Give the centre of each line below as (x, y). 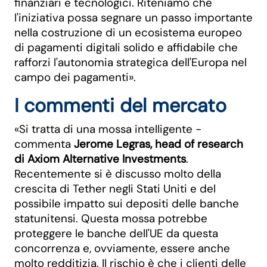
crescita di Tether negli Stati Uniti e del (115, 189)
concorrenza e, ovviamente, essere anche (122, 248)
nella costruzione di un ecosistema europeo (128, 32)
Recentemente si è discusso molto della (118, 174)
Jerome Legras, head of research (159, 144)
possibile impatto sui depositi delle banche (127, 204)
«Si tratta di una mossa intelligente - (108, 129)
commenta (44, 144)
